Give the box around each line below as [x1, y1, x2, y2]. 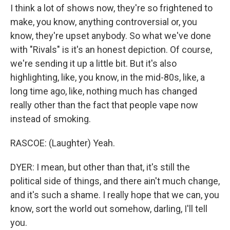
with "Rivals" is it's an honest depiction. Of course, [10, 44, 212, 55]
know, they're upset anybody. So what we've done [10, 30, 211, 41]
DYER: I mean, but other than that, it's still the [10, 162, 190, 172]
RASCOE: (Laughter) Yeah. [10, 138, 115, 148]
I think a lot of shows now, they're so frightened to [10, 3, 213, 13]
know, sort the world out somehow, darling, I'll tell [10, 203, 207, 214]
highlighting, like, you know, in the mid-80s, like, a [10, 72, 205, 83]
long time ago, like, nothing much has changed [10, 86, 197, 97]
